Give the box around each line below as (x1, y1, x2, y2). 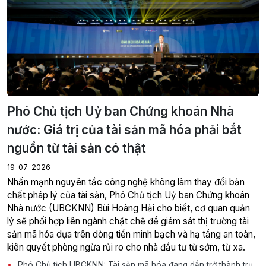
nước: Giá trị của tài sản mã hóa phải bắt (7, 122, 242, 137)
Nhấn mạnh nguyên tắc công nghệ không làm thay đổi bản (7, 176, 245, 188)
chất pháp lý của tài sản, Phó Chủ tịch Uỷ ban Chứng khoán (7, 189, 249, 201)
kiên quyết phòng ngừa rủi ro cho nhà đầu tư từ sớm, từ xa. (7, 241, 245, 253)
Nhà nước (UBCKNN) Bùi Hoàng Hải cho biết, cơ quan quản (7, 202, 250, 214)
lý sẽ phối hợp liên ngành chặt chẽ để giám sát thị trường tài (7, 215, 249, 227)
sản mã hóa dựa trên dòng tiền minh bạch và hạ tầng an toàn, (7, 228, 255, 240)
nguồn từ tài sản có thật (7, 140, 146, 156)
